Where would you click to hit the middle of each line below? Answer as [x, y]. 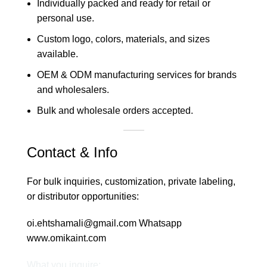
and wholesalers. [73, 89]
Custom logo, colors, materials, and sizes [123, 39]
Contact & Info [72, 152]
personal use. [66, 18]
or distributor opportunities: [83, 196]
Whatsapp [160, 223]
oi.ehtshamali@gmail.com [83, 223]
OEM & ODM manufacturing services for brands [137, 74]
